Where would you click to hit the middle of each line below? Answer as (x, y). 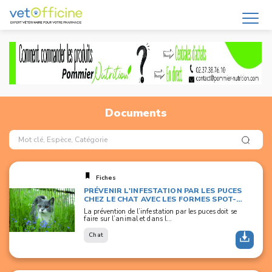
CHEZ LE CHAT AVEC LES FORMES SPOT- (160, 199)
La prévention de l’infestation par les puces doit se (160, 212)
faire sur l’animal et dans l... (128, 219)
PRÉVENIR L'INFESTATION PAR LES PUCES (163, 191)
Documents (136, 113)
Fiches (106, 178)
